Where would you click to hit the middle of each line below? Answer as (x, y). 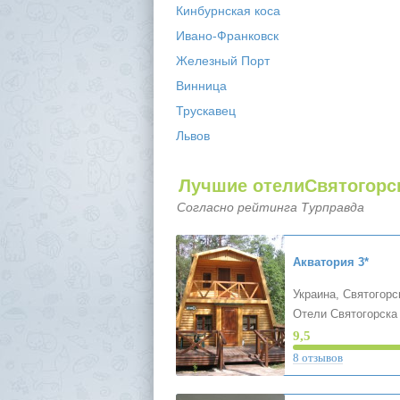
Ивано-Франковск (227, 36)
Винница (201, 86)
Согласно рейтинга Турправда (270, 207)
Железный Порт (222, 61)
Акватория (323, 262)
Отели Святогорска (345, 314)
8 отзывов (317, 358)
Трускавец (205, 111)
